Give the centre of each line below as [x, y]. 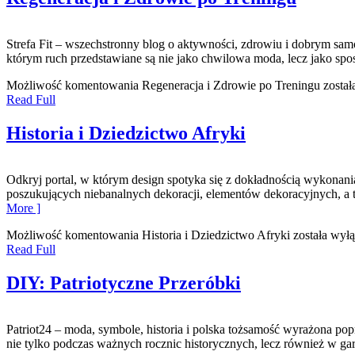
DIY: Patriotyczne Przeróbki [124, 282]
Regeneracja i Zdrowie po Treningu [231, 85]
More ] [23, 208]
